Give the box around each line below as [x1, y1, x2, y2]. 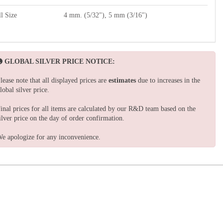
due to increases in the [136, 76, 200, 84]
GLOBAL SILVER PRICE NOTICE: [4, 57, 115, 65]
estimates [109, 76, 136, 84]
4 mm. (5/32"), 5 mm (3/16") [64, 11, 147, 19]
